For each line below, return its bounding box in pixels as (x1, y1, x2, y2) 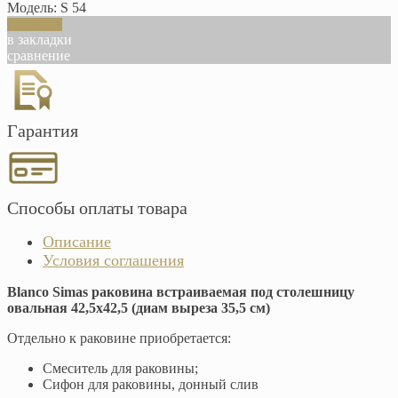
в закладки (7, 32, 72, 48)
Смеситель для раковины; (43, 361, 198, 377)
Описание (43, 233, 111, 251)
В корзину (7, 18, 62, 32)
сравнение (7, 48, 70, 64)
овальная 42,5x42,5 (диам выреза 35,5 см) (7, 300, 270, 316)
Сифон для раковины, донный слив (43, 377, 259, 393)
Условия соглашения (43, 251, 184, 270)
